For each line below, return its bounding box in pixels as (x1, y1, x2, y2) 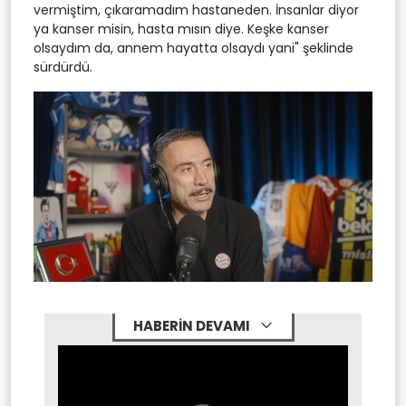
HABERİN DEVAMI (132, 315, 253, 335)
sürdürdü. (34, 57, 92, 76)
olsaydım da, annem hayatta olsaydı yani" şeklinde (34, 38, 353, 57)
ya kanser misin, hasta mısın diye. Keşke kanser (34, 19, 329, 38)
